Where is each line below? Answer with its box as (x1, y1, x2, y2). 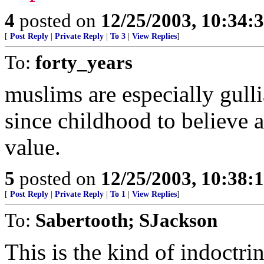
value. (5, 134, 61, 160)
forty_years (35, 51, 133, 73)
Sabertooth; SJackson (35, 209, 217, 231)
